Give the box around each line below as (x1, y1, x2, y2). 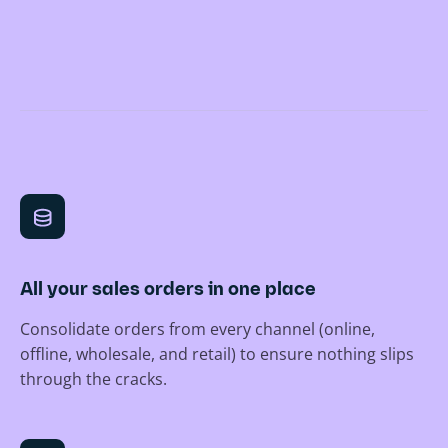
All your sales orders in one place (20, 281, 316, 301)
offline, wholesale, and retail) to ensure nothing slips (20, 343, 414, 366)
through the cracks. (20, 368, 167, 391)
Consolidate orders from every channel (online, (20, 318, 375, 341)
